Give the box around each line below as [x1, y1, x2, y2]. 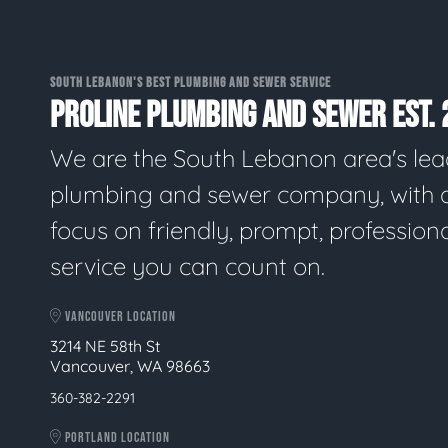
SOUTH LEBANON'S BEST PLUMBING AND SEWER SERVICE [50, 74, 331, 91]
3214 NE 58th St [50, 336, 160, 356]
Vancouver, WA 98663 [50, 356, 210, 376]
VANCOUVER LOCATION [62, 307, 176, 325]
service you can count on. [50, 250, 325, 281]
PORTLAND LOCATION [62, 429, 170, 446]
